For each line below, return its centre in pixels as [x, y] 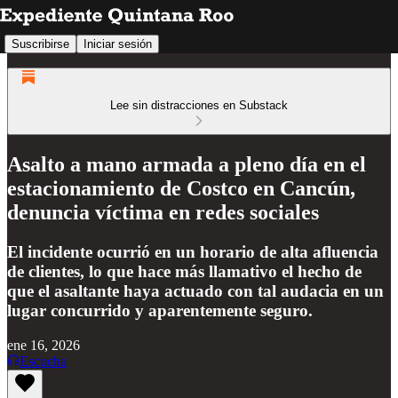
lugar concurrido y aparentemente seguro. [160, 310]
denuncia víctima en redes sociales [163, 212]
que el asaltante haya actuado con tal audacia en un [195, 291]
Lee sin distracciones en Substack [199, 105]
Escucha [43, 361]
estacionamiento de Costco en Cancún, [181, 188]
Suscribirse [40, 44]
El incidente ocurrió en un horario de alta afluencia [193, 251]
